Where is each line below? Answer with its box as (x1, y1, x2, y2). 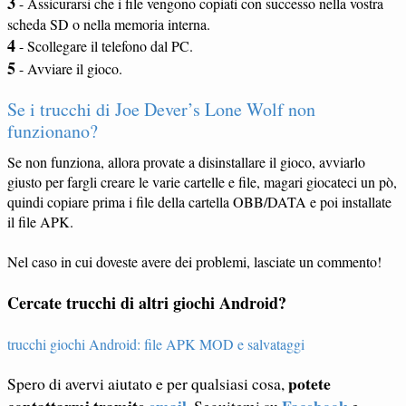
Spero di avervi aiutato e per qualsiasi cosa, (7, 372, 288, 394)
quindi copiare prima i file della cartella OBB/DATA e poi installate (7, 191, 391, 211)
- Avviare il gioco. (15, 59, 122, 79)
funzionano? (7, 119, 98, 144)
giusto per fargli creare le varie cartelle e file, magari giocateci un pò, (7, 171, 397, 191)
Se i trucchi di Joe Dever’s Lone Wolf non (7, 97, 315, 122)
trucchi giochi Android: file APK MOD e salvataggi (7, 333, 304, 353)
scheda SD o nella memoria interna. (7, 14, 210, 34)
